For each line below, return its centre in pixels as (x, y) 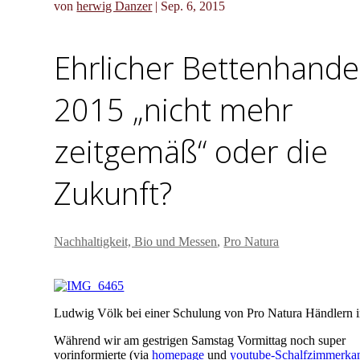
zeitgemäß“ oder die (191, 151)
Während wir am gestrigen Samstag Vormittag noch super (200, 340)
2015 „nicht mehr (174, 110)
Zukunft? (113, 193)
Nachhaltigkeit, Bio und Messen (136, 241)
